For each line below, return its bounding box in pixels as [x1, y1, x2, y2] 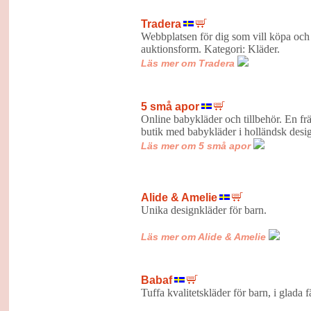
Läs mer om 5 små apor [140, 140, 251, 151]
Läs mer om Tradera [140, 57, 235, 69]
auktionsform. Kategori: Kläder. [140, 42, 280, 55]
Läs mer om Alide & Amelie [140, 230, 266, 242]
